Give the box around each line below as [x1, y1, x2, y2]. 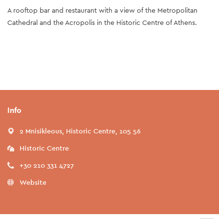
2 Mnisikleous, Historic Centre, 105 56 [20, 126, 141, 135]
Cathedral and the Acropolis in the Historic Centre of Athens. [7, 18, 197, 27]
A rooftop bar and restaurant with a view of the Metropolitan [7, 5, 197, 15]
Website [20, 177, 46, 187]
